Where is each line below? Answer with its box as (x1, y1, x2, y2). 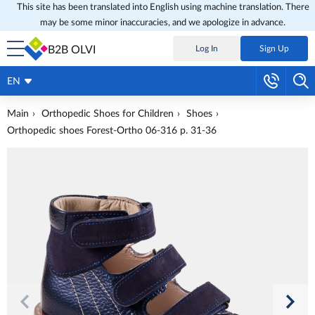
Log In (195, 44, 218, 53)
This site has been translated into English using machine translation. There (16, 3, 309, 12)
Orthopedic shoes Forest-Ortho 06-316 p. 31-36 (7, 126, 217, 136)
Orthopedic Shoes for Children (41, 109, 174, 119)
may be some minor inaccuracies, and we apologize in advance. (40, 18, 285, 27)
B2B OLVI (48, 44, 96, 56)
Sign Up (259, 44, 289, 53)
